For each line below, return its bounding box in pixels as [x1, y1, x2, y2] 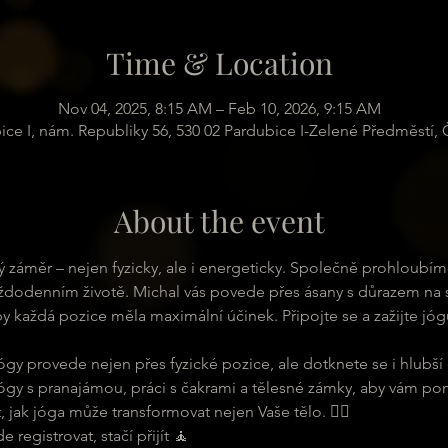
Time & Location [105, 43, 333, 83]
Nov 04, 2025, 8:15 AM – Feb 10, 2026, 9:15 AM [57, 99, 381, 118]
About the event [113, 201, 325, 241]
